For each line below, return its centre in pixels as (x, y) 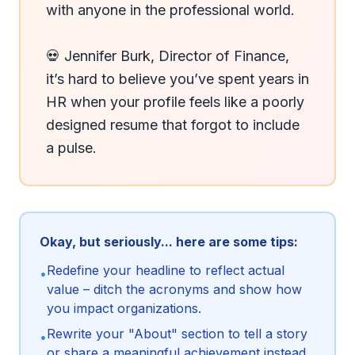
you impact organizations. (124, 308)
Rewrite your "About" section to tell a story (177, 334)
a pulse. (71, 148)
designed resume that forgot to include (173, 125)
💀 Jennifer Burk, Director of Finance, (168, 56)
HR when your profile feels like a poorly (175, 102)
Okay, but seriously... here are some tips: (169, 242)
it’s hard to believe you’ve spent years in (177, 79)
